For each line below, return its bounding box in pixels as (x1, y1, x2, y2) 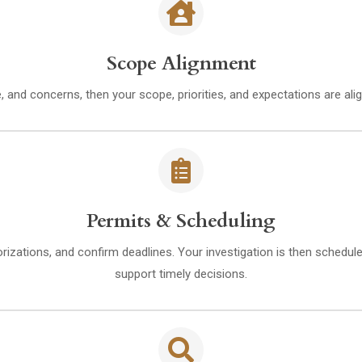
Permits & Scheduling (86, 208, 276, 235)
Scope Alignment (106, 50, 256, 78)
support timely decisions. (115, 267, 247, 282)
